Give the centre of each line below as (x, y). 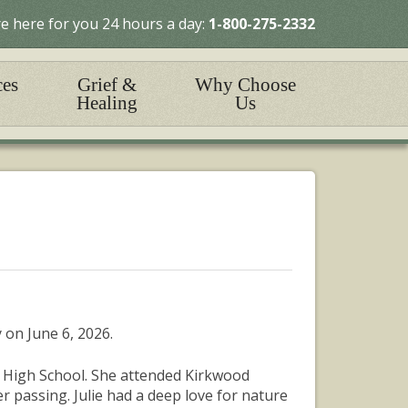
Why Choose (246, 85)
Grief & (107, 85)
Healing (107, 103)
